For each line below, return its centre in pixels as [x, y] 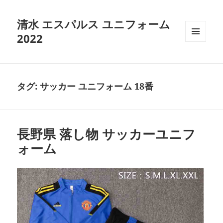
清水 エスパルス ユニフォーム [94, 24]
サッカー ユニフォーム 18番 [97, 86]
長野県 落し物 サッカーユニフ [107, 134]
